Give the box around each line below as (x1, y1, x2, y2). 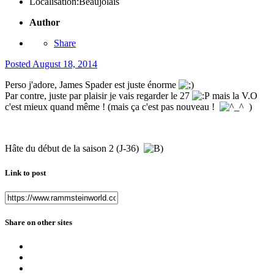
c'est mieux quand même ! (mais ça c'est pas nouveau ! (5, 102, 220, 113)
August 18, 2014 (32, 59, 97, 70)
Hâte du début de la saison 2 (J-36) (5, 143, 144, 154)
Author (29, 17, 60, 28)
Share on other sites (5, 217, 72, 227)
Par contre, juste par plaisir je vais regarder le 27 (5, 91, 192, 102)
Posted (5, 59, 32, 70)
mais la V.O (210, 91, 257, 102)
